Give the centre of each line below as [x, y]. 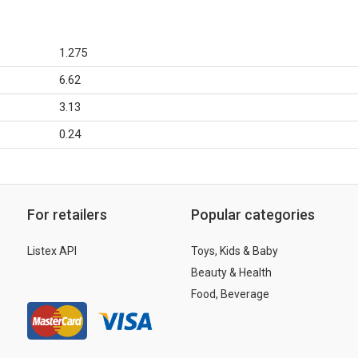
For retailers [67, 215]
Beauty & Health [231, 272]
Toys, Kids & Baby [235, 251]
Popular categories [253, 215]
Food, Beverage [230, 294]
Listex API [52, 251]
